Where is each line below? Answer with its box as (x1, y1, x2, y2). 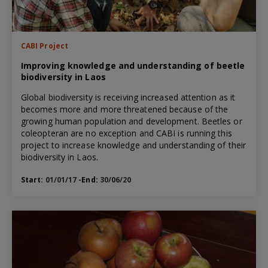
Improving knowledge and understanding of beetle (21, 59, 245, 71)
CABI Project (21, 40, 68, 51)
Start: (21, 174, 45, 185)
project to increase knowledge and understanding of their (21, 139, 246, 151)
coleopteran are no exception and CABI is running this (21, 127, 232, 139)
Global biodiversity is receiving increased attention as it (21, 91, 236, 103)
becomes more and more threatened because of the (21, 103, 229, 115)
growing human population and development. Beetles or (21, 115, 242, 127)
